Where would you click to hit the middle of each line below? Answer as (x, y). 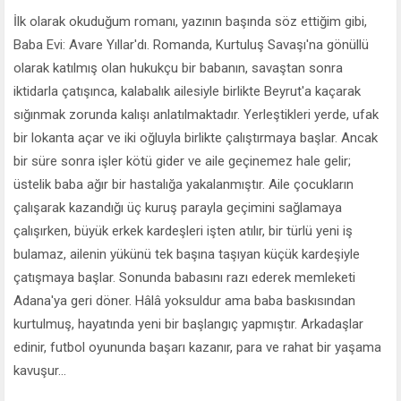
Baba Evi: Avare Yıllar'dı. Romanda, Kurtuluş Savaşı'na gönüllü (191, 44)
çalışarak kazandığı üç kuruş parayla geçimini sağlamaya (178, 207)
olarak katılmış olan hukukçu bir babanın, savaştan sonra (178, 68)
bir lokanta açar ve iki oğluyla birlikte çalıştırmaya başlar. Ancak (196, 137)
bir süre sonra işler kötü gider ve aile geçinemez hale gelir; (182, 161)
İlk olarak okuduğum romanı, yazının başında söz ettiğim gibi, (190, 21)
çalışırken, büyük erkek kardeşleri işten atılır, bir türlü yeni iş (183, 230)
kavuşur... (40, 370)
